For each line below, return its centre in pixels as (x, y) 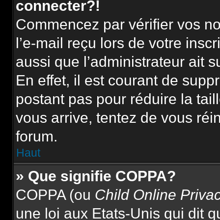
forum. (37, 136)
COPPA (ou (55, 195)
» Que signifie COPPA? (96, 176)
